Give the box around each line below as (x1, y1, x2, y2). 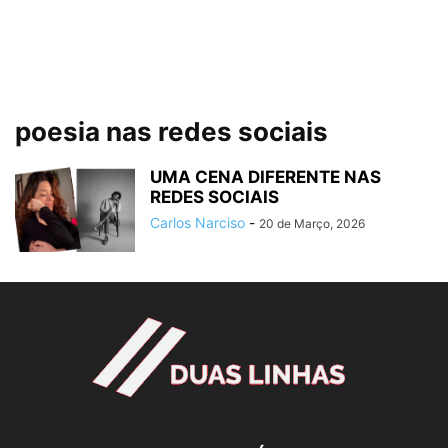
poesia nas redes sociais (15, 116, 328, 147)
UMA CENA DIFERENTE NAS (150, 167, 381, 187)
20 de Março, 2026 (259, 216, 365, 231)
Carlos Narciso (150, 214, 245, 231)
